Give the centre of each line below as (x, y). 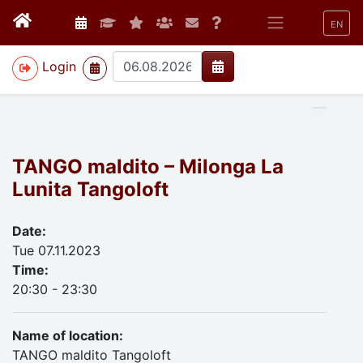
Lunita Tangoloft (90, 189)
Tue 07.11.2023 (56, 250)
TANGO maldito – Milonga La (148, 167)
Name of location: (68, 335)
